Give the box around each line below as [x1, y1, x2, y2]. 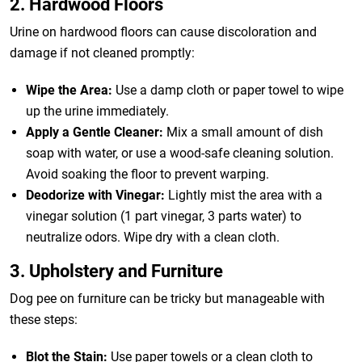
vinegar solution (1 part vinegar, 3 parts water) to [26, 208, 301, 224]
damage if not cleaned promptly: [10, 45, 195, 61]
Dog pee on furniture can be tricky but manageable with [10, 291, 325, 306]
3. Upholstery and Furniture [10, 261, 223, 281]
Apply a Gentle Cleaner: [26, 124, 163, 140]
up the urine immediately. [26, 103, 169, 119]
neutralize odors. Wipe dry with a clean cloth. [26, 229, 280, 245]
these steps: [10, 312, 78, 327]
